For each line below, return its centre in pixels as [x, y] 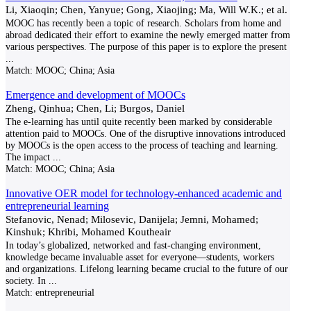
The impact [28, 157]
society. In [26, 280]
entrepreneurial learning [57, 206]
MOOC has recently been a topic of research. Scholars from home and [143, 23]
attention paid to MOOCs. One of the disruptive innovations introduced [145, 133]
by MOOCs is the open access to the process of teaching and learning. [142, 145]
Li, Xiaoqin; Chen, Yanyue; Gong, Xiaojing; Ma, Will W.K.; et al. [146, 9]
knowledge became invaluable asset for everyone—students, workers [140, 257]
